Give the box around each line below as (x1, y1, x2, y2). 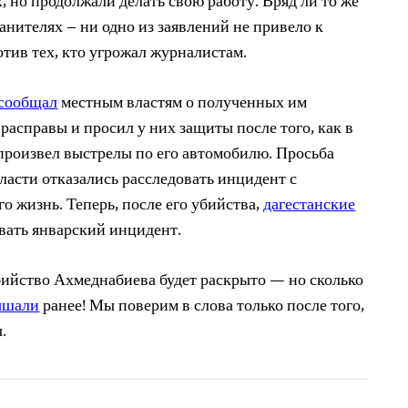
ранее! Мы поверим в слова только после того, (39, 293, 365, 321)
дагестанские (263, 192, 356, 219)
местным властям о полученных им (57, 90, 308, 117)
